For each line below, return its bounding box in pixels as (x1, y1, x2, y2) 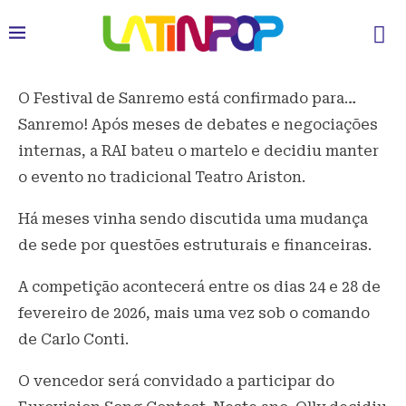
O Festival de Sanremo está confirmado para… (18, 90, 356, 107)
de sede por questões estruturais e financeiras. (18, 237, 372, 254)
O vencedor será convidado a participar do (18, 372, 334, 390)
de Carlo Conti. (18, 331, 129, 348)
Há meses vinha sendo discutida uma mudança (18, 210, 368, 227)
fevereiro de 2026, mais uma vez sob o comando (18, 304, 370, 322)
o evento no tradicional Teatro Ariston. (18, 169, 305, 186)
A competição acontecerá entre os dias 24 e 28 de (18, 278, 381, 295)
